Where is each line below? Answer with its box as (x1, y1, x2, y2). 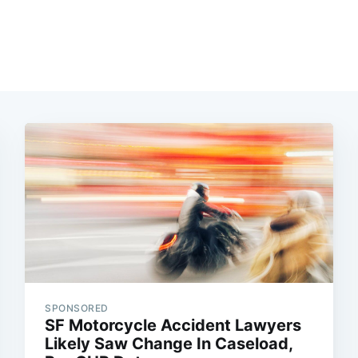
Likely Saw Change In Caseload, (45, 334, 293, 354)
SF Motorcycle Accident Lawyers (45, 316, 302, 336)
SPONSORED (45, 302, 109, 315)
